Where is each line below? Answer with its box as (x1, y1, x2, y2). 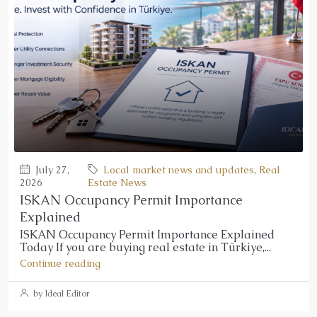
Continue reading (20, 256, 100, 270)
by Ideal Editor (31, 287, 89, 299)
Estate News (87, 175, 146, 189)
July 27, (33, 163, 69, 176)
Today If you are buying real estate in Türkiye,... (20, 239, 271, 255)
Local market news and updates (103, 163, 254, 176)
